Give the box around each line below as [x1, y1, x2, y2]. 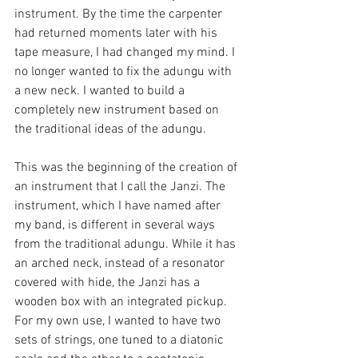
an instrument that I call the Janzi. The [14, 179, 229, 196]
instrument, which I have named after [14, 198, 224, 215]
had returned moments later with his [14, 26, 221, 42]
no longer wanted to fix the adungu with [14, 64, 235, 81]
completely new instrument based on [14, 102, 222, 119]
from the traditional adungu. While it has [14, 237, 239, 253]
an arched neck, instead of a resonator [14, 256, 228, 272]
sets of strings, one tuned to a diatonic [14, 332, 227, 349]
